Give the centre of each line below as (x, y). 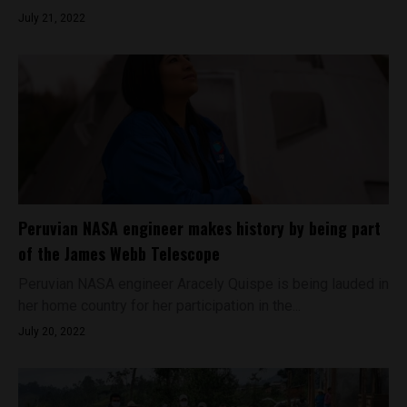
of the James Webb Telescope (119, 253)
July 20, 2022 (52, 332)
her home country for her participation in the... (159, 306)
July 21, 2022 (52, 18)
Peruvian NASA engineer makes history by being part (199, 228)
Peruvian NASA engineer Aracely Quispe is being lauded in (203, 284)
